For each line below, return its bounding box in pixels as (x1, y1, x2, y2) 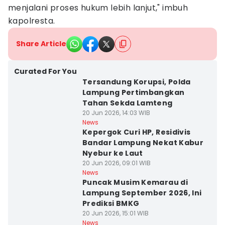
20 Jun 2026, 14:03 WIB (82, 108, 150, 117)
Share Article (16, 39, 66, 49)
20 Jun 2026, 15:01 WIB (82, 209, 149, 217)
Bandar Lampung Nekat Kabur (82, 138, 203, 148)
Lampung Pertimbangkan (82, 87, 185, 97)
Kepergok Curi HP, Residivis (82, 127, 191, 137)
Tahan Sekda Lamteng (82, 98, 173, 108)
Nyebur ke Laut (82, 148, 143, 158)
